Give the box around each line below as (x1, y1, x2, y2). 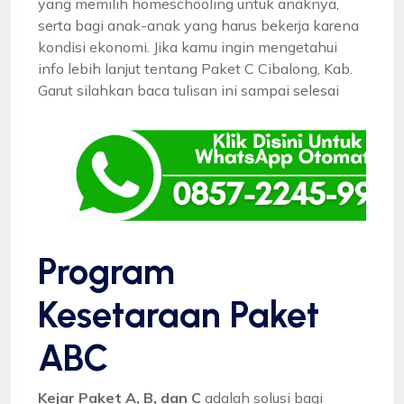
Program (38, 249, 175, 293)
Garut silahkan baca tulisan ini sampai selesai (38, 80, 339, 99)
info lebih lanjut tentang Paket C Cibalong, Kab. (38, 59, 353, 78)
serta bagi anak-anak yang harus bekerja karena (38, 15, 359, 34)
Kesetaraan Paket (38, 292, 319, 336)
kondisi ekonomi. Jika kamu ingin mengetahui (38, 37, 337, 56)
